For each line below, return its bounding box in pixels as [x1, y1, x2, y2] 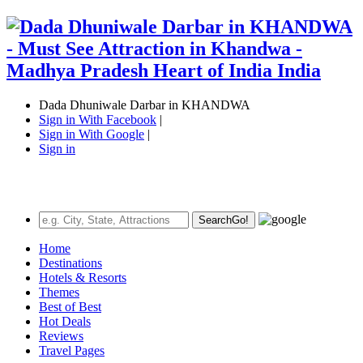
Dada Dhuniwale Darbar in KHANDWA [39, 97, 250, 112]
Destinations [39, 255, 102, 270]
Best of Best [39, 299, 101, 314]
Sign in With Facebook [39, 112, 156, 126]
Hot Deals [39, 314, 91, 328]
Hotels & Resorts [39, 270, 126, 284]
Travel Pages [39, 343, 105, 357]
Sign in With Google [39, 126, 144, 141]
